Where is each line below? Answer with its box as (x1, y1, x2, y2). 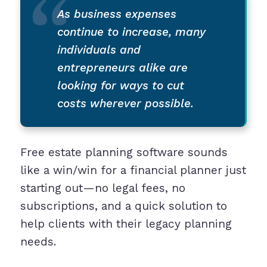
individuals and (57, 43, 141, 57)
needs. (20, 235, 56, 249)
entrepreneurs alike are (57, 61, 188, 75)
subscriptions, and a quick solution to (20, 199, 227, 213)
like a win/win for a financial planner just (20, 163, 246, 178)
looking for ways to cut (57, 79, 184, 93)
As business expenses (57, 7, 176, 21)
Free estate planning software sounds (20, 145, 228, 160)
